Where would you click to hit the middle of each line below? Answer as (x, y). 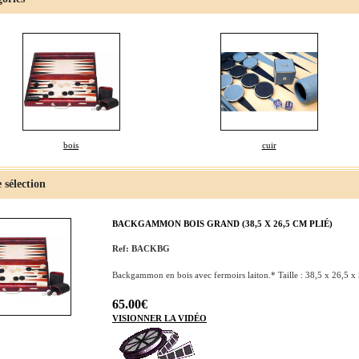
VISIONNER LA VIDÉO (159, 318)
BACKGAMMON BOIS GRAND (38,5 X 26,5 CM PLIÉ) (222, 224)
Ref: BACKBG (141, 248)
